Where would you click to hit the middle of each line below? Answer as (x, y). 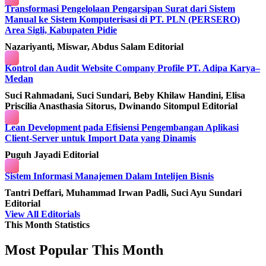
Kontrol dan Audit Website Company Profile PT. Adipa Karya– (132, 68)
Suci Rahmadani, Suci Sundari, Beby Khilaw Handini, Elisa (125, 95)
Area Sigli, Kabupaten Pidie (61, 30)
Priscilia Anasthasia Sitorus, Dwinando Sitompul (103, 106)
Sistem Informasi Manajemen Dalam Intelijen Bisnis (109, 176)
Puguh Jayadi (34, 154)
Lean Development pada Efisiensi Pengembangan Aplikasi (122, 127)
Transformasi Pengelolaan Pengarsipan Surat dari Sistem (120, 8)
